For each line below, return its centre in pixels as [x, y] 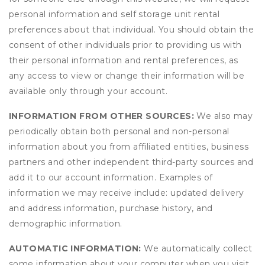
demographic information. [66, 224]
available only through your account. [88, 91]
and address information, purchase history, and [111, 208]
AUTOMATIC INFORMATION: [75, 248]
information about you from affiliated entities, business [129, 147]
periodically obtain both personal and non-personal [119, 131]
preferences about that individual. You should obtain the [132, 30]
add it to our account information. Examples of [111, 177]
